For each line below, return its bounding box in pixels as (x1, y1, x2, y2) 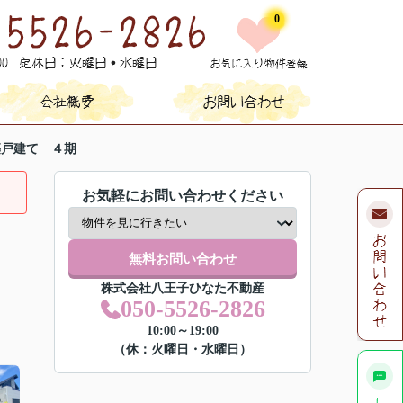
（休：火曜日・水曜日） (113, 343, 252, 356)
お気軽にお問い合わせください (82, 188, 283, 203)
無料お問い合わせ (129, 251, 237, 266)
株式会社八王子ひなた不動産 (101, 282, 264, 295)
